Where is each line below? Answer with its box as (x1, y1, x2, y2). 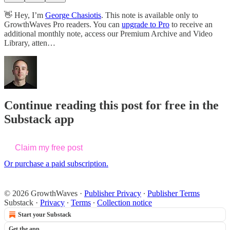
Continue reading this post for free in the (4, 99, 219, 112)
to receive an (169, 20, 213, 29)
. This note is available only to (101, 10, 198, 20)
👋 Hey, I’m (4, 10, 45, 20)
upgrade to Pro (122, 20, 169, 29)
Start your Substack (18, 211, 71, 219)
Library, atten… (4, 38, 55, 47)
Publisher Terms (147, 189, 200, 198)
